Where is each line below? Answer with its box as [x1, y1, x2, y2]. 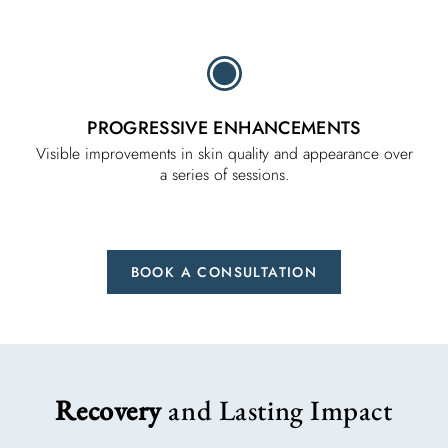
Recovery [55, 391, 162, 428]
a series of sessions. [159, 162, 289, 186]
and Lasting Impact [161, 391, 393, 428]
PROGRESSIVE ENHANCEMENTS [87, 114, 361, 141]
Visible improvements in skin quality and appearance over [35, 141, 413, 165]
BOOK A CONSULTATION [130, 261, 318, 282]
